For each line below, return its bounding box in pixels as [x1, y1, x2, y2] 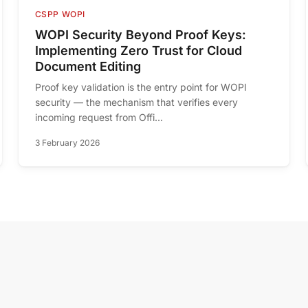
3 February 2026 [34, 137, 100, 148]
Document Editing [34, 59, 141, 74]
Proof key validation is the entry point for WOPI [34, 81, 247, 93]
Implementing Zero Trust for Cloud [34, 43, 242, 58]
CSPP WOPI [34, 9, 86, 20]
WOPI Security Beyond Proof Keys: [34, 27, 246, 43]
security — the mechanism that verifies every [34, 96, 238, 109]
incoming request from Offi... [34, 111, 163, 124]
